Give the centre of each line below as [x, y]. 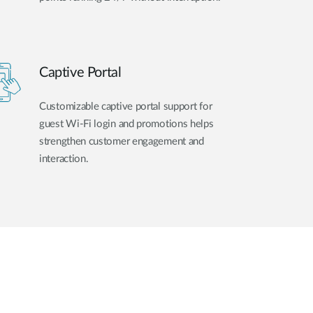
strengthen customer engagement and [122, 141]
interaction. [64, 159]
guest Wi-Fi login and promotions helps [126, 124]
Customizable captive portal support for [126, 106]
